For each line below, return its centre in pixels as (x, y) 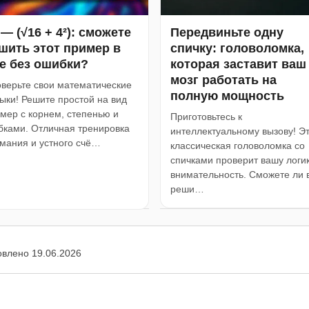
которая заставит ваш (238, 64)
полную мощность (227, 96)
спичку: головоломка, (237, 48)
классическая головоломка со (238, 145)
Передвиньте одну (227, 32)
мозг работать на (223, 80)
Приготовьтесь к (206, 116)
